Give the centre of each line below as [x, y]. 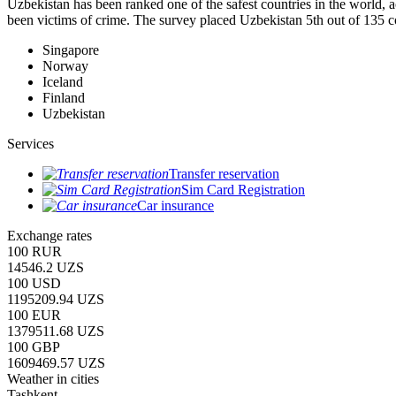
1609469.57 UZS [56, 362]
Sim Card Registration [243, 189]
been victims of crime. [70, 19]
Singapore [71, 49]
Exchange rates [49, 235]
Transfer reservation [224, 173]
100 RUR [34, 251]
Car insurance [175, 205]
